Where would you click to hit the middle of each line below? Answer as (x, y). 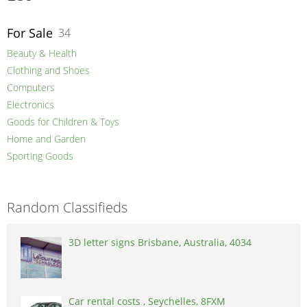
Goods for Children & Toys (63, 122)
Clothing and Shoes (48, 71)
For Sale (30, 33)
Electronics (30, 105)
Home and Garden (46, 139)
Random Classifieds (67, 208)
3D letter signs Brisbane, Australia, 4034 (160, 243)
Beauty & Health (42, 53)
